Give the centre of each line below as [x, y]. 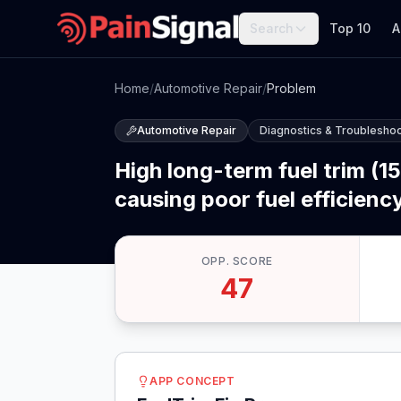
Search [272, 28]
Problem [291, 88]
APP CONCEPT [192, 381]
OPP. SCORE [237, 261]
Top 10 [350, 28]
